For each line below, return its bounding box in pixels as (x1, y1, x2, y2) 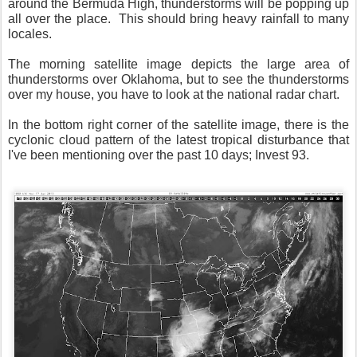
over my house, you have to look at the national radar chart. (8, 88, 339, 102)
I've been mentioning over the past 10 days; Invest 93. (8, 148, 309, 163)
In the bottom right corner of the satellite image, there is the (8, 118, 349, 132)
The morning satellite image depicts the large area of (8, 57, 349, 72)
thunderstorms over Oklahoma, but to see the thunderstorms (8, 73, 349, 87)
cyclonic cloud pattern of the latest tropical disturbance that (8, 133, 349, 147)
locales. (8, 27, 52, 41)
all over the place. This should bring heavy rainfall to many (8, 12, 349, 26)
